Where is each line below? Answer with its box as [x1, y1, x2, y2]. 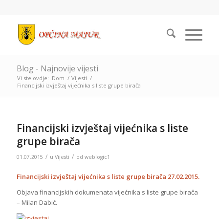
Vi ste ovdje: [17, 74, 49, 82]
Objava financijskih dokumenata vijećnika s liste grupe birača [16, 188, 198, 197]
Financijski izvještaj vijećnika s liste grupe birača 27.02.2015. [16, 172, 199, 181]
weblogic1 [84, 153, 110, 160]
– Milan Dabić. [16, 198, 57, 207]
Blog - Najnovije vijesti [16, 63, 98, 74]
